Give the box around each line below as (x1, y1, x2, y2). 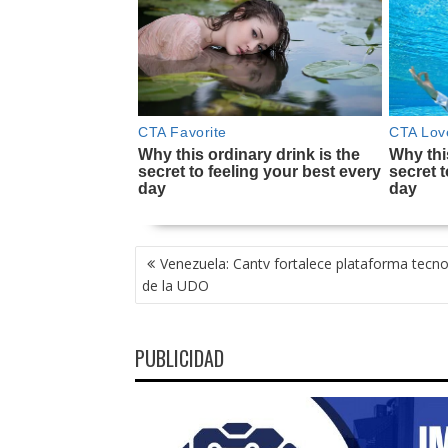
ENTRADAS (133, 284, 212, 315)
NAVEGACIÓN (133, 240, 228, 271)
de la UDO (141, 275, 209, 295)
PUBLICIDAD (134, 342, 224, 373)
